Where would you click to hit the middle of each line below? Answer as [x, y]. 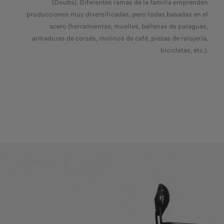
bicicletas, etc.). [184, 50]
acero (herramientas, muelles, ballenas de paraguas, [129, 26]
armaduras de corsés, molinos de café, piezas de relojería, [120, 38]
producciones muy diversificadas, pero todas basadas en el [117, 14]
